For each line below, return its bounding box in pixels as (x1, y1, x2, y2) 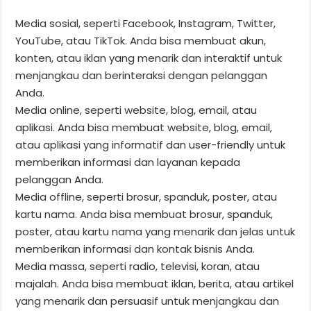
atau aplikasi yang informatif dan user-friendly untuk (15, 137, 286, 152)
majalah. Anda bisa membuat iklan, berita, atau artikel (15, 276, 294, 291)
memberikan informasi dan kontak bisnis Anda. (15, 241, 255, 256)
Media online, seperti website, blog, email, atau (15, 102, 258, 117)
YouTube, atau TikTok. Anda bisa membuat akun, (15, 33, 267, 48)
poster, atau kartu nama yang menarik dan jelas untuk (15, 224, 296, 239)
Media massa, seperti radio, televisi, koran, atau (15, 258, 260, 274)
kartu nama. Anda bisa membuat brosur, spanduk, (15, 206, 274, 221)
